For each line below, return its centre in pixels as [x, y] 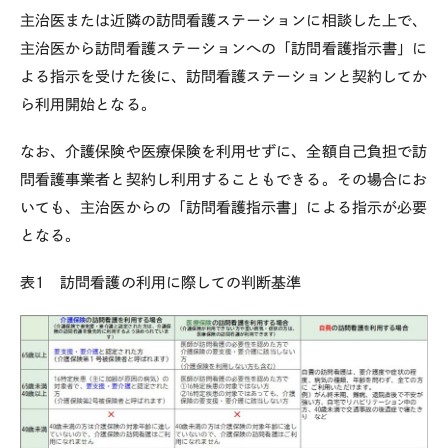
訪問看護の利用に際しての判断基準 [173, 282]
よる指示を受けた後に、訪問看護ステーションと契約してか [224, 77]
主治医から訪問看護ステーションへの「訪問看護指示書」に [224, 49]
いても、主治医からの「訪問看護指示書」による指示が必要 [224, 207]
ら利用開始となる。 [88, 105]
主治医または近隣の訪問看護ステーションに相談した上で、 [224, 21]
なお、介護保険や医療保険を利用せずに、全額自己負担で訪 [224, 151]
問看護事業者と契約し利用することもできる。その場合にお [224, 179]
